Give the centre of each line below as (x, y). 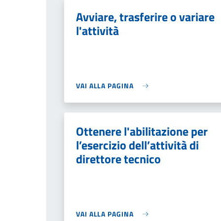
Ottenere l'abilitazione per (142, 131)
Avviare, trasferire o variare (145, 17)
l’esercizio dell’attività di (137, 145)
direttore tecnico (118, 159)
